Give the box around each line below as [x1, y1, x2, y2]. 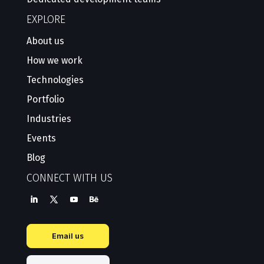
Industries [26, 113, 71, 124]
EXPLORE [26, 12, 65, 26]
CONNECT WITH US [26, 171, 113, 184]
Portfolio [26, 93, 64, 105]
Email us [51, 231, 84, 241]
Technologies [26, 74, 84, 85]
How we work [26, 54, 82, 66]
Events [26, 132, 56, 144]
